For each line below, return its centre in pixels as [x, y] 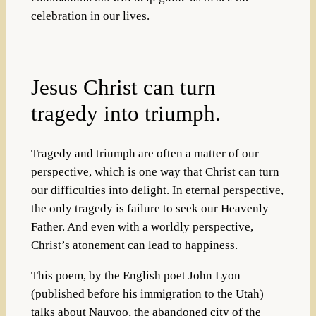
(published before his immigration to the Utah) [147, 293]
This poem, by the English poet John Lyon [135, 275]
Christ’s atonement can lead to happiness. [134, 245]
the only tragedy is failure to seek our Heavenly [150, 208]
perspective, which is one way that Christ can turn [155, 171]
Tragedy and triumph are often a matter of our [145, 153]
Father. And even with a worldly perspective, [142, 226]
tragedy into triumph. [126, 113]
